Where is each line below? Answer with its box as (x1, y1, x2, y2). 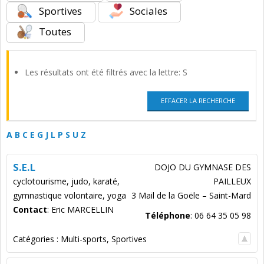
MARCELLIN (67, 204, 114, 216)
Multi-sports (61, 233, 107, 245)
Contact (13, 204, 47, 216)
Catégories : (13, 233, 61, 245)
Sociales (127, 4, 168, 18)
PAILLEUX (213, 176, 251, 187)
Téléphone (145, 210, 190, 222)
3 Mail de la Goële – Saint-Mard (131, 190, 251, 202)
